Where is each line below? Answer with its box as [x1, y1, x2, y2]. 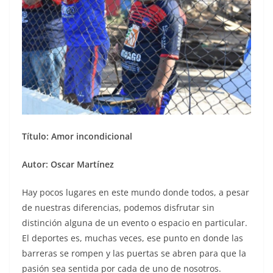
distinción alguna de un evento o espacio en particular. [22, 216, 247, 229]
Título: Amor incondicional [22, 130, 132, 142]
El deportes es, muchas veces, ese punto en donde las [22, 232, 243, 244]
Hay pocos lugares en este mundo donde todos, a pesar [22, 186, 249, 198]
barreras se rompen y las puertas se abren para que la [22, 247, 246, 259]
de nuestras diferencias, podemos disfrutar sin [22, 201, 214, 213]
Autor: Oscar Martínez [22, 158, 114, 170]
